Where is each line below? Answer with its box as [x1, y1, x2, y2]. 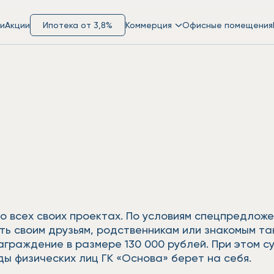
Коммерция [125, 19, 172, 30]
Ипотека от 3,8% [43, 19, 113, 30]
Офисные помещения [182, 19, 273, 30]
